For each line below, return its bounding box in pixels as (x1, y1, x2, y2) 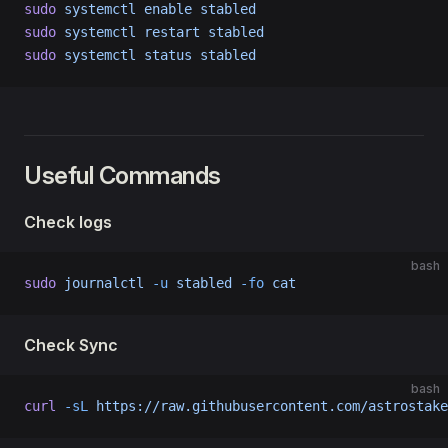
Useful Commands (24, 161, 221, 190)
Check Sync (24, 335, 118, 355)
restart (136, 24, 200, 40)
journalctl (56, 275, 144, 291)
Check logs (24, 212, 112, 232)
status (136, 47, 192, 63)
